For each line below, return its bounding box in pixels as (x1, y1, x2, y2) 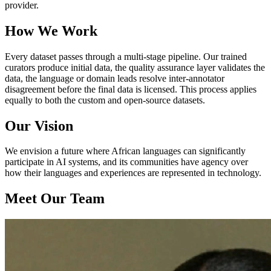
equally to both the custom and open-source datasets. (5, 94, 205, 105)
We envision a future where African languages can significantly (5, 146, 246, 157)
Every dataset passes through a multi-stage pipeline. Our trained (5, 51, 247, 62)
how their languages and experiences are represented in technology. (5, 168, 261, 178)
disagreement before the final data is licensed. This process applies (5, 83, 256, 94)
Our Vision (5, 117, 73, 134)
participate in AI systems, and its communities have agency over (5, 157, 248, 168)
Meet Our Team (5, 191, 105, 207)
